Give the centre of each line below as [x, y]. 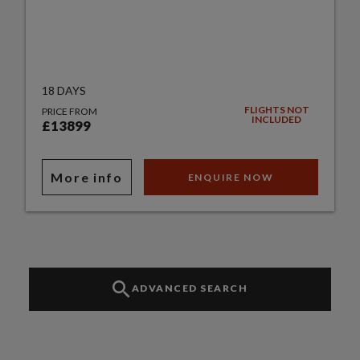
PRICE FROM [70, 112]
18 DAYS [64, 91]
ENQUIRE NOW [231, 178]
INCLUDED [277, 120]
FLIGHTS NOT [276, 110]
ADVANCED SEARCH [189, 288]
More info [87, 178]
